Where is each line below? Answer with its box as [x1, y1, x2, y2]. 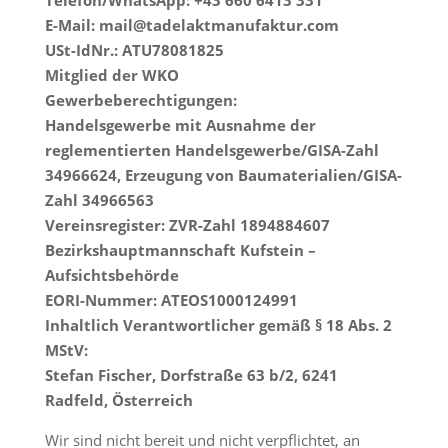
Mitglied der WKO [44, 65, 179, 85]
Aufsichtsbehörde [44, 265, 179, 285]
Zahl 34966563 [44, 190, 154, 210]
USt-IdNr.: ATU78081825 [44, 40, 224, 60]
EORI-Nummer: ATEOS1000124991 [44, 290, 298, 310]
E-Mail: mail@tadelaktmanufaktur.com [44, 15, 339, 35]
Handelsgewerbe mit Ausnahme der [44, 115, 316, 135]
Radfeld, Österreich [44, 390, 193, 410]
